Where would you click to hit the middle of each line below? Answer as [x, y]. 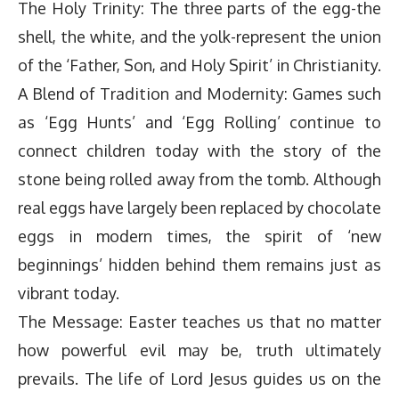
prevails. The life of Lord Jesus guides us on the [199, 379]
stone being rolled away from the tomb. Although [199, 179]
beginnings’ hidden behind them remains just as [199, 265]
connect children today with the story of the [199, 151]
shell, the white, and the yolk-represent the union [199, 37]
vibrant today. [69, 293]
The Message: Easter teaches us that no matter [199, 322]
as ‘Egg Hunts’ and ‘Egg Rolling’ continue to [199, 122]
